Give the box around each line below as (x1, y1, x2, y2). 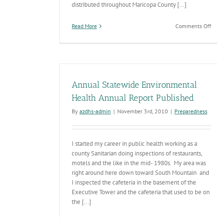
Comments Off (175, 22, 211, 30)
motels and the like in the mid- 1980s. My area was (72, 159, 206, 167)
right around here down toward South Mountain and (72, 169, 209, 177)
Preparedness (174, 108, 207, 115)
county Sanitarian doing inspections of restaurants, (72, 149, 202, 157)
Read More (72, 22, 97, 30)
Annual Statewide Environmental (72, 79, 197, 90)
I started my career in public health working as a (72, 139, 197, 148)
